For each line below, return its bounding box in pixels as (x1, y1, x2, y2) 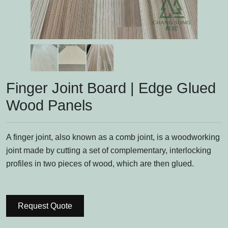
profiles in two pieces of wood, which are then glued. (6, 159, 194, 168)
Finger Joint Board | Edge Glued (6, 80, 216, 97)
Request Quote (18, 202, 72, 211)
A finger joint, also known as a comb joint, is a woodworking (6, 133, 220, 142)
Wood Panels (6, 97, 93, 114)
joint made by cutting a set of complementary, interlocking (6, 146, 211, 155)
